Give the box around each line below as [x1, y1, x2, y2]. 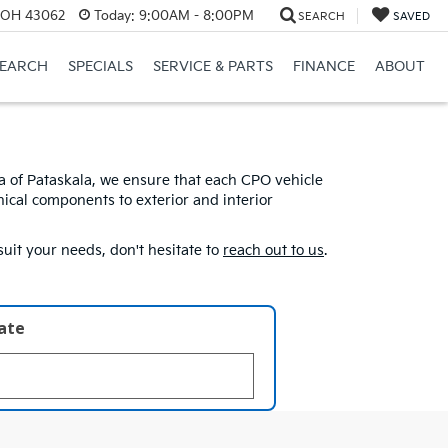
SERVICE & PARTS [152, 58, 273, 76]
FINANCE [292, 58, 355, 76]
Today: [93, 7, 135, 24]
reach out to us [223, 242, 324, 259]
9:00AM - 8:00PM [134, 7, 254, 24]
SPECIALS [67, 58, 133, 76]
